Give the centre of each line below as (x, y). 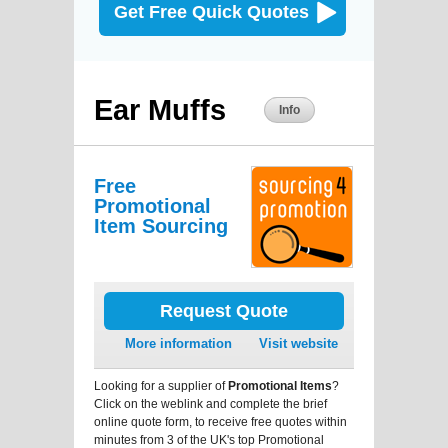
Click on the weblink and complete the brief (210, 403)
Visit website (298, 343)
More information (178, 343)
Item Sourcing (161, 225)
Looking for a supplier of (161, 385)
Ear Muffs (160, 109)
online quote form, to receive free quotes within (220, 421)
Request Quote (224, 310)
